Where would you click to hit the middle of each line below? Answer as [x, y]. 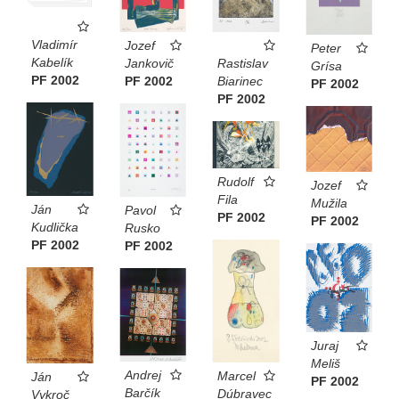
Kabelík [52, 63]
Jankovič [149, 63]
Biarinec [240, 81]
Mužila [329, 203]
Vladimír [54, 45]
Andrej [142, 375]
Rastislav [243, 64]
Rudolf [236, 182]
